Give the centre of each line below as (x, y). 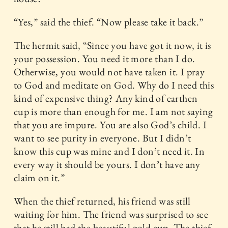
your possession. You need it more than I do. (104, 59)
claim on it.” (39, 178)
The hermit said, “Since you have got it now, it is (112, 45)
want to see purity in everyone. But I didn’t (102, 138)
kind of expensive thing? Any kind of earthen (106, 98)
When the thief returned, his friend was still (102, 201)
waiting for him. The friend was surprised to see (111, 214)
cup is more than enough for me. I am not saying (113, 111)
